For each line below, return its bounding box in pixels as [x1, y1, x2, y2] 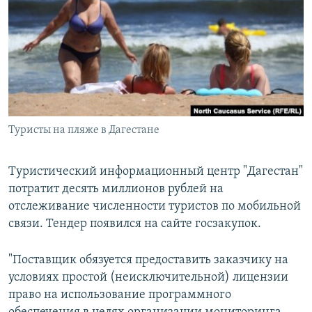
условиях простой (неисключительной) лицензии [8, 271, 288, 285]
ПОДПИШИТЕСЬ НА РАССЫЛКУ [13, 31, 178, 45]
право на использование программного [8, 288, 231, 302]
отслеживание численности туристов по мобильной [8, 200, 301, 214]
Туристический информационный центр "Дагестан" [8, 165, 303, 179]
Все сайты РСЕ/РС [24, 163, 121, 177]
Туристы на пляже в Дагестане [8, 125, 159, 136]
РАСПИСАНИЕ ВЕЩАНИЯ [13, 6, 141, 19]
